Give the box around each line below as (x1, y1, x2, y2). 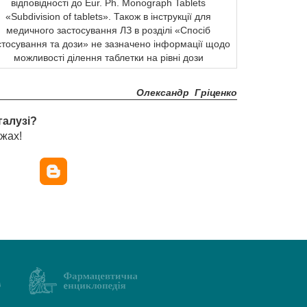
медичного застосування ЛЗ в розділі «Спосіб (6, 25, 210, 36)
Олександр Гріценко (136, 87, 237, 98)
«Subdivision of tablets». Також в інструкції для (5, 11, 211, 22)
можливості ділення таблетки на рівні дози (13, 52, 204, 63)
